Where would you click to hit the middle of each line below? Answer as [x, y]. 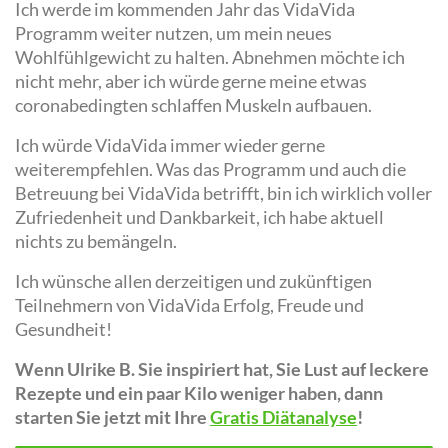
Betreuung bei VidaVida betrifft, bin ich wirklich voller [223, 193]
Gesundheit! [66, 329]
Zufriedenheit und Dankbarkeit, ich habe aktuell [199, 217]
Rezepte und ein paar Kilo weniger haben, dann [199, 393]
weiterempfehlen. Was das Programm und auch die [210, 169]
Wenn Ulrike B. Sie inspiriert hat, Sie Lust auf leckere [222, 369]
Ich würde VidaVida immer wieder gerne [170, 145]
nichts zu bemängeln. [97, 241]
